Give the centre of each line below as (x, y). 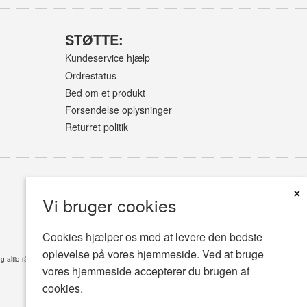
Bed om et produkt (105, 92)
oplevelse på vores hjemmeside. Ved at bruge (153, 254)
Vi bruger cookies (110, 205)
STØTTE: (94, 39)
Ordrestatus (90, 75)
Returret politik (96, 127)
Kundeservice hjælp (107, 58)
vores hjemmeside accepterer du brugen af (146, 271)
